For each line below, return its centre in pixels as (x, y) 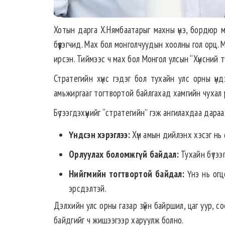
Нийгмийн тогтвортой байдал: (127, 174)
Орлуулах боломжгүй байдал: (124, 154)
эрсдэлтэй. (88, 189)
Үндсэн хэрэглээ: (99, 135)
